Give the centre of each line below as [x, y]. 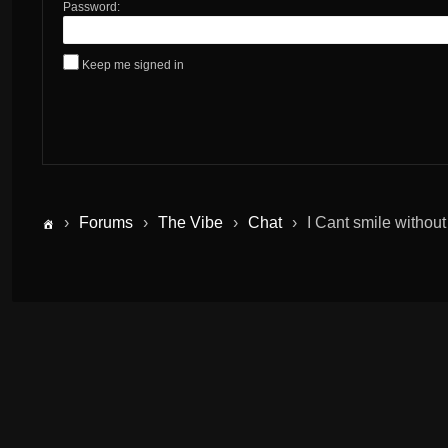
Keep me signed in [133, 64]
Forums [106, 222]
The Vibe [190, 222]
